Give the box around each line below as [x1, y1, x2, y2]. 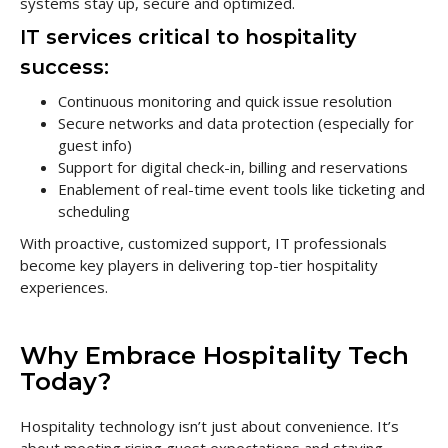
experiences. [20, 277, 108, 297]
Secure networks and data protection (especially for [57, 113, 414, 133]
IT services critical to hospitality [20, 25, 357, 49]
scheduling [57, 201, 130, 221]
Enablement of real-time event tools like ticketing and [57, 179, 425, 199]
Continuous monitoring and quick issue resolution [57, 91, 392, 111]
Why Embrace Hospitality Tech [20, 341, 409, 370]
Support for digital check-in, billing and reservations [57, 157, 408, 177]
